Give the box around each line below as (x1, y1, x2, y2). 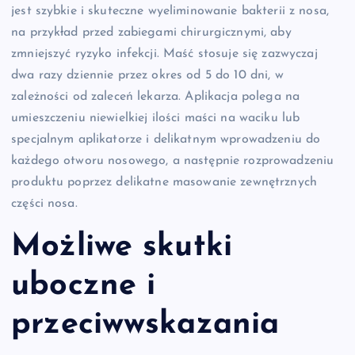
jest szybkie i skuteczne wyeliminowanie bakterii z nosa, (11, 4, 329, 17)
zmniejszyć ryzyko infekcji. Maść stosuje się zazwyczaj (11, 47, 318, 60)
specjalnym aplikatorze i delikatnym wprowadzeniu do (11, 132, 321, 146)
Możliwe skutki (11, 231, 233, 264)
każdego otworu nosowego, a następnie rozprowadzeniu (11, 154, 334, 167)
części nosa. (11, 197, 78, 210)
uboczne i (11, 270, 156, 303)
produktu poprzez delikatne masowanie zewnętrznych (11, 175, 317, 189)
